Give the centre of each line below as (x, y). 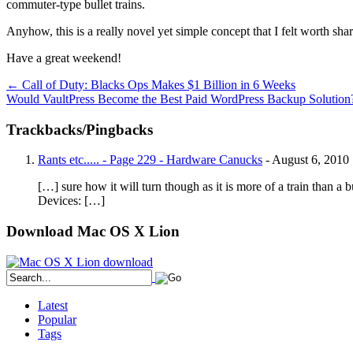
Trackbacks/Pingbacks (80, 129)
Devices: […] (71, 201)
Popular (57, 319)
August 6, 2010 (310, 160)
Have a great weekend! (64, 58)
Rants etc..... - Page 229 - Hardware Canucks (150, 160)
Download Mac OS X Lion (93, 232)
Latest (53, 305)
